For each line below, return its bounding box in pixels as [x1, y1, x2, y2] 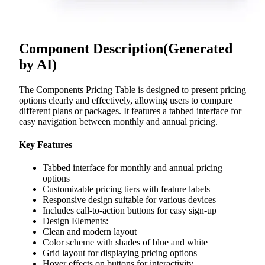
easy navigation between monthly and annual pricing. [19, 116, 218, 127]
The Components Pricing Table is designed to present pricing [19, 84, 246, 95]
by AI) [19, 56, 57, 72]
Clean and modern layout [43, 227, 137, 237]
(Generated [163, 40, 232, 56]
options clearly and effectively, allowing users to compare [19, 95, 232, 105]
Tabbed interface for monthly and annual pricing [43, 163, 222, 173]
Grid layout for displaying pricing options [43, 248, 197, 258]
